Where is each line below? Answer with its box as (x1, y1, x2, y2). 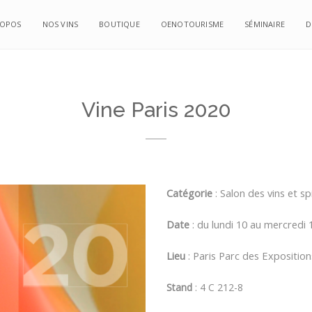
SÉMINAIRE (244, 19, 285, 29)
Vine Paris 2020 (81, 97, 231, 122)
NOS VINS (42, 19, 79, 29)
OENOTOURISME (160, 19, 224, 29)
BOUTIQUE (99, 19, 140, 29)
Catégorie (166, 186, 212, 200)
